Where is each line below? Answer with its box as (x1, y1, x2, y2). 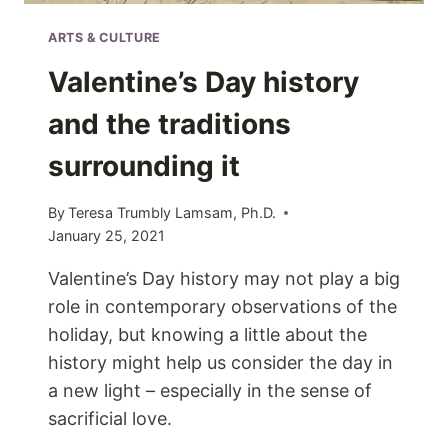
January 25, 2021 (48, 227, 165, 245)
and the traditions (48, 106, 291, 141)
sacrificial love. (48, 408, 172, 430)
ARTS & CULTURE (48, 30, 161, 46)
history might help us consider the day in (48, 352, 393, 374)
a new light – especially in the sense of (48, 380, 372, 402)
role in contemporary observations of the (48, 296, 397, 318)
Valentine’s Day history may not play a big (48, 268, 400, 290)
